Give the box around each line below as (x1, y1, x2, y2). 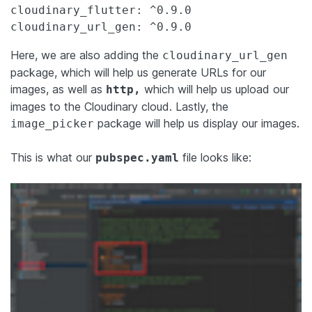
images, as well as (10, 81, 106, 96)
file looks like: (179, 150, 251, 164)
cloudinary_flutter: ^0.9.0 (10, 3, 192, 17)
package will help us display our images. (94, 116, 299, 130)
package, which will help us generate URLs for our (10, 65, 266, 79)
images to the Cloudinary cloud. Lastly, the (10, 99, 228, 114)
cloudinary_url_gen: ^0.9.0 (10, 19, 192, 33)
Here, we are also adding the (10, 47, 162, 62)
